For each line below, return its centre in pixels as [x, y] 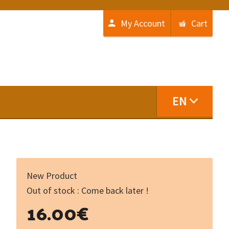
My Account [143, 23]
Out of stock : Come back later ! [88, 190]
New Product [52, 176]
